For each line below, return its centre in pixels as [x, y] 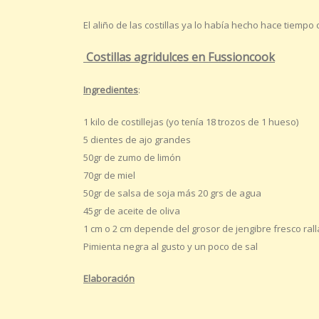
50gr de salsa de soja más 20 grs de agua [172, 193]
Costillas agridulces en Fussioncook [179, 57]
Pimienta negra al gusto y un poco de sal [171, 247]
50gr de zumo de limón [132, 158]
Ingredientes [111, 90]
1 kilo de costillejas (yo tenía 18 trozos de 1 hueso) [191, 122]
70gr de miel [110, 176]
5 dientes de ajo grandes [137, 140]
